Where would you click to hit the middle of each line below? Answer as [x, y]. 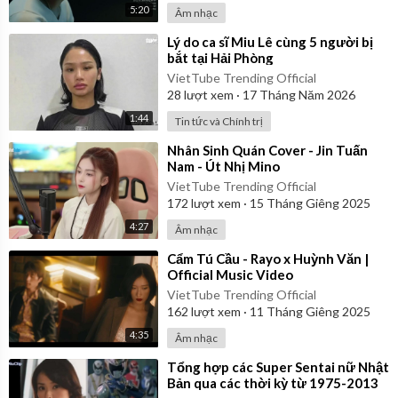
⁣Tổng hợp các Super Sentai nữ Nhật [278, 366]
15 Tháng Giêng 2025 [309, 203]
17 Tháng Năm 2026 [298, 94]
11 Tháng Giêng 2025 [309, 311]
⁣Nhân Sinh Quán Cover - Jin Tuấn [267, 150]
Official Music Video [230, 274]
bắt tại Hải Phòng [220, 57]
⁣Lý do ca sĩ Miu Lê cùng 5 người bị [270, 41]
